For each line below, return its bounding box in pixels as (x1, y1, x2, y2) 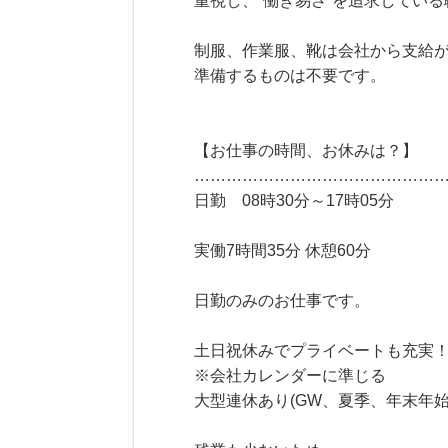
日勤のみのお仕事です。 (194, 292, 371, 309)
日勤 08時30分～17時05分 (194, 192, 395, 209)
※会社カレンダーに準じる (194, 367, 387, 384)
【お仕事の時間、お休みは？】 (194, 142, 419, 159)
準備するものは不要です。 (194, 67, 387, 84)
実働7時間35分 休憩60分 (194, 242, 372, 259)
